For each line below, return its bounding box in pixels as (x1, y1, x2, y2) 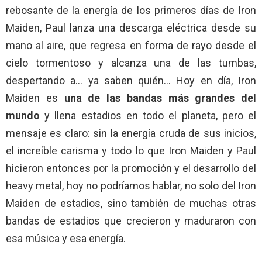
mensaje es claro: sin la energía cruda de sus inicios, (6, 126, 256, 139)
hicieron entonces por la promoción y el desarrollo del (6, 161, 256, 174)
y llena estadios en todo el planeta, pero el (40, 109, 256, 122)
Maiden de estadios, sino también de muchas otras (6, 196, 256, 209)
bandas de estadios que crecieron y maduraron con (6, 214, 256, 227)
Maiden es (6, 91, 64, 104)
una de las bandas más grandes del (64, 91, 256, 104)
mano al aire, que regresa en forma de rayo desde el (6, 39, 256, 51)
